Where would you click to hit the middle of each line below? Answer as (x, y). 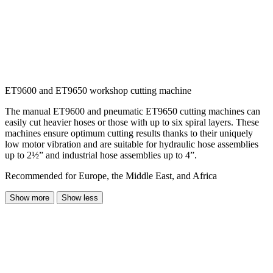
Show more (30, 198)
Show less (80, 198)
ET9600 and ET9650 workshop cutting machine (98, 91)
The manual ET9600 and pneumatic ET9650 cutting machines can (133, 112)
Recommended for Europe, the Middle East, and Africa (111, 176)
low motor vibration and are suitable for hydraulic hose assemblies (132, 144)
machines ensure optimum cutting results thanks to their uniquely (129, 133)
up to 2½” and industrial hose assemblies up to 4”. (101, 155)
